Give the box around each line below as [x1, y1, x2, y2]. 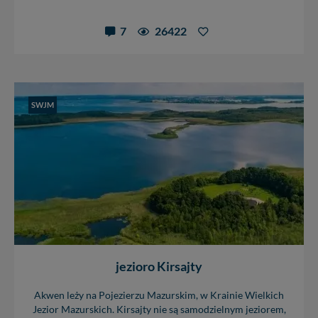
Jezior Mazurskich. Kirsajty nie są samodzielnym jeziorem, [32, 304, 286, 316]
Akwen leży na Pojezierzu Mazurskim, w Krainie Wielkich [34, 290, 284, 302]
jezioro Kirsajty [116, 258, 202, 275]
